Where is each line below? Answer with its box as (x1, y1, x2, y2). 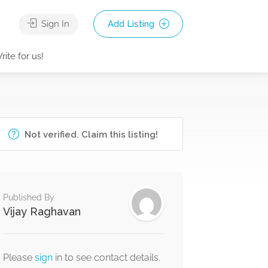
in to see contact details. (54, 252, 160, 263)
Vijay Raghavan (2, 205, 81, 218)
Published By (2, 193, 54, 202)
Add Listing (107, 19, 157, 29)
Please (2, 252, 35, 263)
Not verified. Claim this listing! (22, 129, 159, 140)
